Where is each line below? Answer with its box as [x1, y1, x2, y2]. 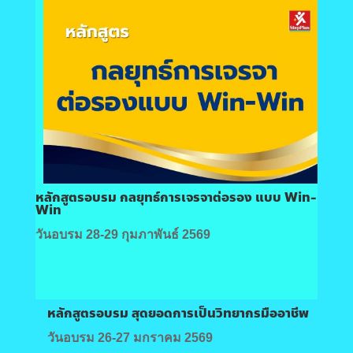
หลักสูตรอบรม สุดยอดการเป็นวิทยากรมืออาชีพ [46, 303, 309, 324]
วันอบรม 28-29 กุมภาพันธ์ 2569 [35, 228, 210, 242]
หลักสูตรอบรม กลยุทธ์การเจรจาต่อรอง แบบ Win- [35, 188, 317, 208]
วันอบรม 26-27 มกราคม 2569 [46, 331, 213, 345]
